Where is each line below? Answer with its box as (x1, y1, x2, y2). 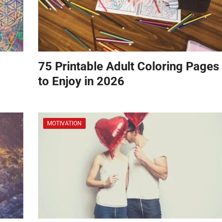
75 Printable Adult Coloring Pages (38, 59, 219, 73)
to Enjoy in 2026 (38, 74, 124, 88)
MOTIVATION (47, 119, 82, 127)
